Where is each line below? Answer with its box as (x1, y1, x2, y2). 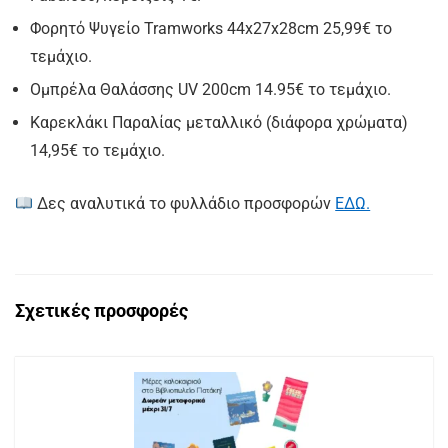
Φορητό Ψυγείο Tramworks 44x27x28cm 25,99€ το (30, 19, 392, 38)
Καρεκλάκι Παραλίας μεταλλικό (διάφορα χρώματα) (30, 113, 408, 132)
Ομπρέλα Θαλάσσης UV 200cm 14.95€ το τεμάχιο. (30, 80, 391, 99)
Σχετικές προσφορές (15, 300, 188, 321)
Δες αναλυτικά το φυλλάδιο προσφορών (33, 194, 336, 213)
